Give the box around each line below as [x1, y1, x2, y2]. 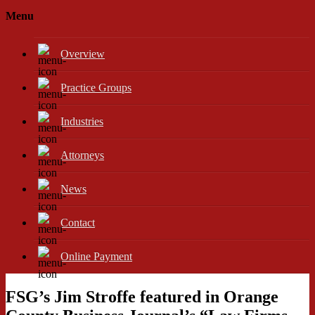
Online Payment [60, 250, 132, 263]
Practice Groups [60, 82, 131, 94]
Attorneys [60, 149, 104, 162]
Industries [60, 115, 103, 128]
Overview [60, 48, 105, 60]
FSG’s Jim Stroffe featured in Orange [6, 288, 278, 307]
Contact [60, 217, 95, 229]
